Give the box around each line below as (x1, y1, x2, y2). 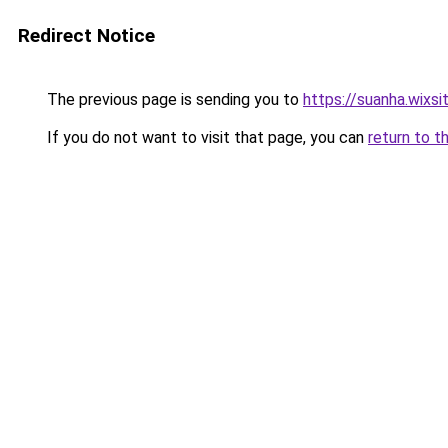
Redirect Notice (18, 24, 155, 47)
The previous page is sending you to (43, 90, 303, 109)
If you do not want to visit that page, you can (43, 128, 368, 147)
